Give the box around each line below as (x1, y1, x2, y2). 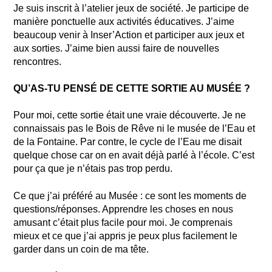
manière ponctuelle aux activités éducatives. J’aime (13, 16, 235, 27)
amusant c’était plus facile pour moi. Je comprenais (13, 217, 233, 228)
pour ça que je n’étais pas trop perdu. (13, 163, 173, 174)
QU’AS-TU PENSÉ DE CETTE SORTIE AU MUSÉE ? (13, 83, 251, 93)
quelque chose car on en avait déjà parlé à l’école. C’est (13, 150, 255, 161)
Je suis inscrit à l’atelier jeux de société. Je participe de (13, 2, 250, 13)
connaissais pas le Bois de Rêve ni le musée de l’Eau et (13, 123, 256, 134)
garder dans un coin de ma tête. (13, 243, 149, 254)
